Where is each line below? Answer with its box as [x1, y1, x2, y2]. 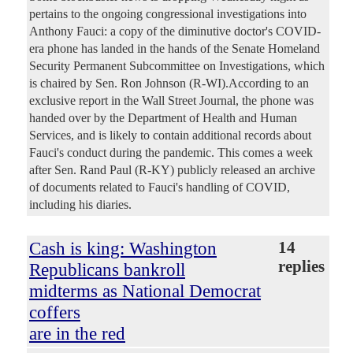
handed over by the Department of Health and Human [29, 110, 297, 124]
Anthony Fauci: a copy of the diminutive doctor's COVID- [29, 24, 321, 38]
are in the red [29, 322, 125, 344]
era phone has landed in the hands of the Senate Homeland [29, 41, 320, 55]
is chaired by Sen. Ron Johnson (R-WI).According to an [29, 76, 309, 90]
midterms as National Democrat [29, 280, 261, 301]
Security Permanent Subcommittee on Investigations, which [29, 58, 325, 72]
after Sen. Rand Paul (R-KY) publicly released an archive [29, 162, 315, 176]
